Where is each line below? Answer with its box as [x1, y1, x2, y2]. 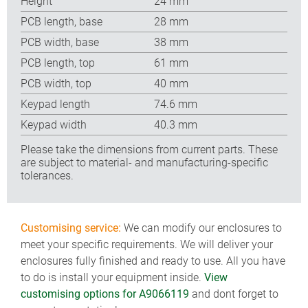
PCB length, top [21, 56, 95, 69]
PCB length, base [21, 14, 102, 28]
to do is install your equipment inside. [21, 271, 204, 284]
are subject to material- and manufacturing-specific [21, 155, 268, 169]
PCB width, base [21, 35, 99, 49]
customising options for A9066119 [21, 287, 189, 300]
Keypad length [21, 97, 90, 111]
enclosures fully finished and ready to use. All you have [21, 254, 285, 267]
